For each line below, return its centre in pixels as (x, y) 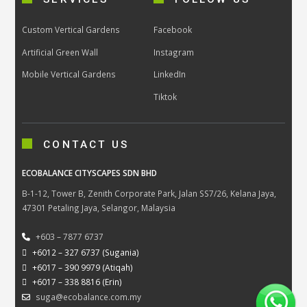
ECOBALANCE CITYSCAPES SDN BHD (90, 173)
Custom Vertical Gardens (71, 29)
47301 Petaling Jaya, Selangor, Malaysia (99, 207)
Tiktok (165, 97)
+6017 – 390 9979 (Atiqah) (83, 267)
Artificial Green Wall (60, 52)
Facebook (173, 29)
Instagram (174, 52)
